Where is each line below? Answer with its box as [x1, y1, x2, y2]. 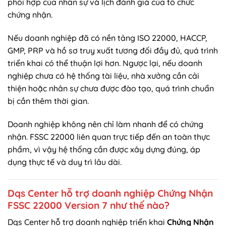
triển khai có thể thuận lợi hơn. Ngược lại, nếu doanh [8, 58, 202, 69]
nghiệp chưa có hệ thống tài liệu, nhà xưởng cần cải [8, 71, 199, 81]
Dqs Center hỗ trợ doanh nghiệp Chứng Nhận [8, 187, 213, 199]
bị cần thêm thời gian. [8, 96, 89, 106]
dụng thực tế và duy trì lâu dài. [8, 156, 122, 167]
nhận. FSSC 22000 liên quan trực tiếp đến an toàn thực [8, 131, 210, 142]
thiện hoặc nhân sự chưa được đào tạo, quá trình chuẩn [8, 83, 214, 94]
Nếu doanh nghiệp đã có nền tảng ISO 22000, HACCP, [8, 33, 207, 43]
